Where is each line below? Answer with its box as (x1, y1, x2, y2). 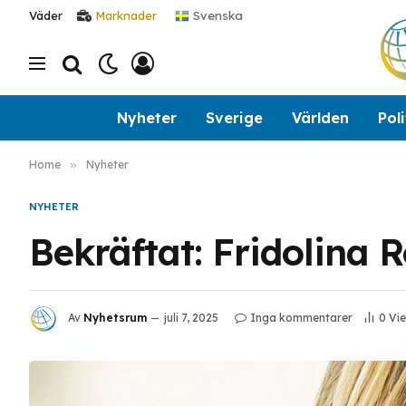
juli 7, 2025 (164, 311, 218, 325)
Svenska (189, 7, 243, 22)
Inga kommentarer (250, 311, 353, 325)
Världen (291, 108, 349, 127)
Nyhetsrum (83, 311, 147, 325)
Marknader (95, 8, 157, 23)
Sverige (205, 108, 263, 127)
